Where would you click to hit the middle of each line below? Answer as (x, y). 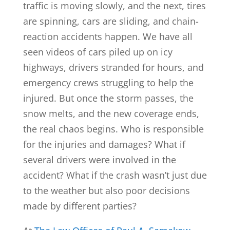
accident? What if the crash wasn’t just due (115, 175)
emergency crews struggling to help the (108, 82)
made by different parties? (80, 206)
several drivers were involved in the (99, 159)
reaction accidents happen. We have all (108, 36)
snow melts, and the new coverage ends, (111, 113)
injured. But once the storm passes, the (108, 98)
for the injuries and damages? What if (104, 144)
